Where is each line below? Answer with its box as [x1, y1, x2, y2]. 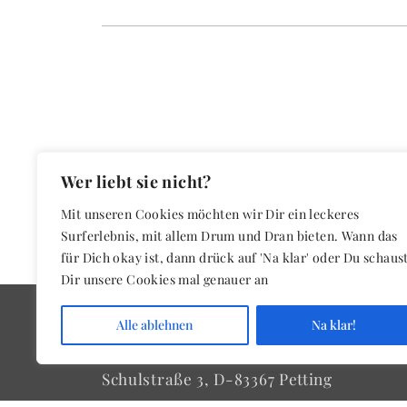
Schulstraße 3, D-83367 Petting [102, 368, 333, 390]
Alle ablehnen [116, 316, 194, 333]
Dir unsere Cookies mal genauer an [61, 271, 269, 288]
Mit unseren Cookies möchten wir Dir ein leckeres [61, 205, 360, 223]
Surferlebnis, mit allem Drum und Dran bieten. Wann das [61, 227, 398, 244]
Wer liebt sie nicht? [61, 171, 212, 193]
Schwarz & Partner [102, 342, 246, 363]
